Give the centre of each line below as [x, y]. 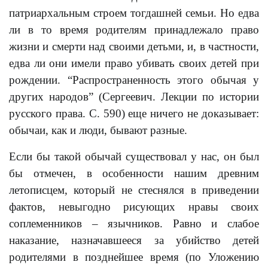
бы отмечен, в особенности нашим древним [134, 173]
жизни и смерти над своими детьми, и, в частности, [134, 46]
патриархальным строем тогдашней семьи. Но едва [134, 13]
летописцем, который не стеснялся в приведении [134, 190]
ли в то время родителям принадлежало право [134, 30]
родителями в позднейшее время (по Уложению [134, 257]
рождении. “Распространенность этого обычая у [134, 80]
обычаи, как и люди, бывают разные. [98, 130]
